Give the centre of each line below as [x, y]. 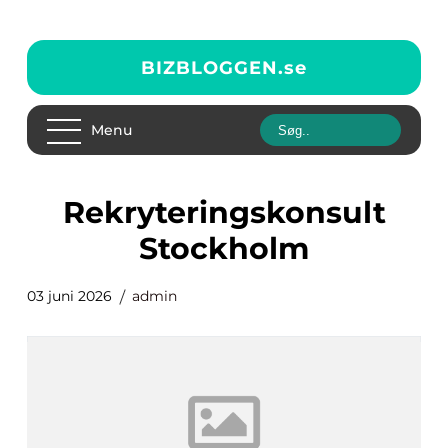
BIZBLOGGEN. [212, 67]
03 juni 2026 [69, 296]
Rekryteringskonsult [73, 212]
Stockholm [224, 248]
